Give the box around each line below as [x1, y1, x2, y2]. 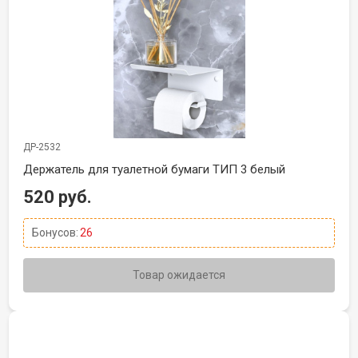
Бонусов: [32, 226, 78, 239]
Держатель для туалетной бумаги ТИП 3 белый [23, 162, 285, 177]
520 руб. [23, 187, 92, 207]
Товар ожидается [133, 268, 225, 281]
